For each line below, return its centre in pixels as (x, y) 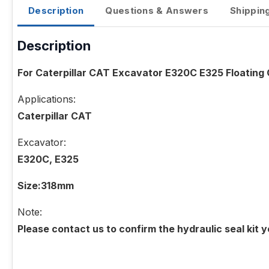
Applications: (47, 99)
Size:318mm (46, 186)
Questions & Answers (157, 11)
